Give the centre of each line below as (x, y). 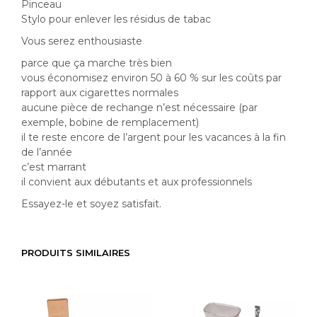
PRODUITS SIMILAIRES (76, 252)
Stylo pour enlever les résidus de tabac (116, 19)
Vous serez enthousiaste (82, 41)
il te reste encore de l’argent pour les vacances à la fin (154, 137)
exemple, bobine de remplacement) (110, 122)
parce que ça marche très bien (97, 63)
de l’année (47, 152)
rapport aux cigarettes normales (100, 92)
